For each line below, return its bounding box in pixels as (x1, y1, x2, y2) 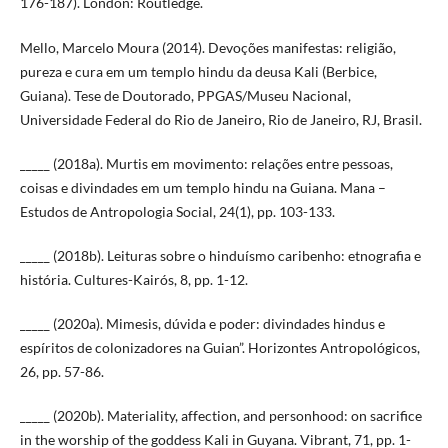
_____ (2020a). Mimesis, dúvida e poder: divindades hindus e (19, 314, 385, 332)
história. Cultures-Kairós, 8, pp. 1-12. (19, 270, 248, 288)
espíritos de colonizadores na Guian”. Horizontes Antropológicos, (19, 338, 420, 356)
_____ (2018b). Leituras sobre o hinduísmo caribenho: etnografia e (19, 246, 421, 264)
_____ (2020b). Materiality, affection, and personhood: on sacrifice (19, 406, 422, 424)
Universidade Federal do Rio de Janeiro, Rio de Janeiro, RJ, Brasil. (19, 110, 422, 128)
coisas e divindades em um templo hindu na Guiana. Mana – (19, 178, 386, 196)
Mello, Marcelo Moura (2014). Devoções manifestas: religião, (19, 38, 396, 56)
